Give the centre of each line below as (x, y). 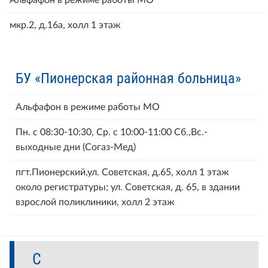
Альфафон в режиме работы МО (88, 107)
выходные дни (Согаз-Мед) (76, 147)
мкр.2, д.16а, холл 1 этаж (65, 25)
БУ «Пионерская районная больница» (128, 78)
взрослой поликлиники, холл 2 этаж (95, 202)
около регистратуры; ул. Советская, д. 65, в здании (128, 187)
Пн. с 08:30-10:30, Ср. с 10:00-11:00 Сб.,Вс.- (112, 132)
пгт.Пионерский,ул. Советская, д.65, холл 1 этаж (122, 172)
